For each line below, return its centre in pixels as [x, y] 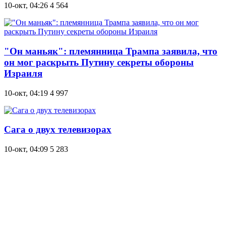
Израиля [23, 73]
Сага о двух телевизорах [58, 130]
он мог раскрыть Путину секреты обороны [99, 62]
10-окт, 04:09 [26, 149]
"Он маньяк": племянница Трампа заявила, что [111, 51]
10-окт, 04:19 [26, 93]
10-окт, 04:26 [26, 6]
